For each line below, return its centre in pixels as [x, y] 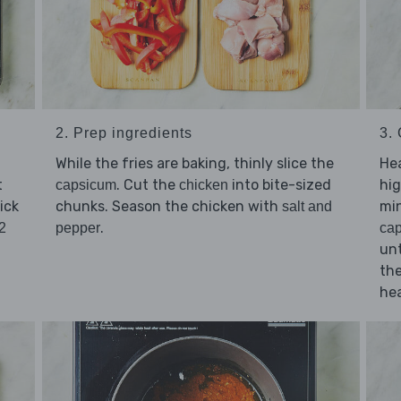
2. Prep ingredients [124, 133]
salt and [307, 207]
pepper [77, 228]
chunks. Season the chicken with [168, 207]
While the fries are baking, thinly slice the [194, 164]
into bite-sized [279, 185]
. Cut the [147, 185]
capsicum [85, 185]
